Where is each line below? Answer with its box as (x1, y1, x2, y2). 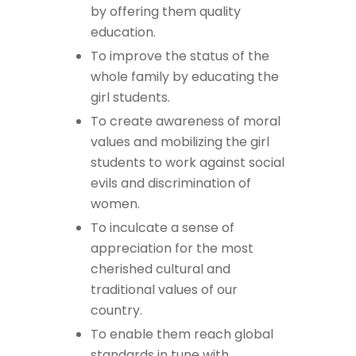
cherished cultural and (91, 259, 230, 278)
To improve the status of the (91, 46, 269, 65)
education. (91, 22, 156, 41)
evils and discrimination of (91, 173, 251, 192)
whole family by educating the (91, 67, 279, 86)
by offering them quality (91, 2, 241, 21)
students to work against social (91, 153, 284, 172)
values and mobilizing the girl (91, 132, 269, 151)
